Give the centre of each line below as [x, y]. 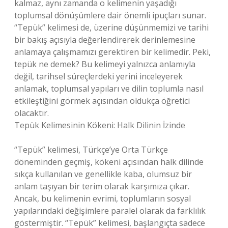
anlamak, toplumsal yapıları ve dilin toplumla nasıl [109, 89]
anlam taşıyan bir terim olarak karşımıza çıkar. [102, 186]
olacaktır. [32, 113]
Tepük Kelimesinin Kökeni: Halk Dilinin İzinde [100, 125]
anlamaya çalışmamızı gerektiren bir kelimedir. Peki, [112, 52]
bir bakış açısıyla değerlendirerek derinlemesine [105, 40]
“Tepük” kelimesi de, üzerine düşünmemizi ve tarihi [111, 27]
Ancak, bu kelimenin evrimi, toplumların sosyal [103, 198]
